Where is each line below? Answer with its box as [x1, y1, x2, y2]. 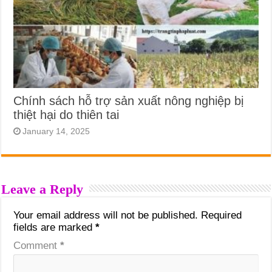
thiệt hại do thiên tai [13, 108, 120, 122]
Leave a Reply [1, 182, 84, 197]
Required [201, 209, 242, 222]
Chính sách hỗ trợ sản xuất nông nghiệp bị [13, 94, 244, 108]
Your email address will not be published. [13, 209, 199, 222]
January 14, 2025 [22, 126, 90, 137]
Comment [13, 240, 61, 252]
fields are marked [13, 222, 96, 234]
